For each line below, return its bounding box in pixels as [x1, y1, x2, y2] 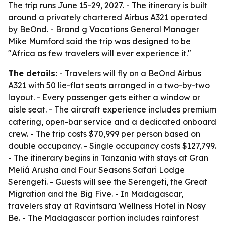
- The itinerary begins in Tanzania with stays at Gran [8, 153, 208, 163]
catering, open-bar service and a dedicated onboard [8, 117, 216, 127]
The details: [8, 68, 57, 78]
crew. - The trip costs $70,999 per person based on [8, 129, 200, 139]
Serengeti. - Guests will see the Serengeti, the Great [8, 177, 207, 187]
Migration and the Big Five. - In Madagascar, [8, 189, 183, 199]
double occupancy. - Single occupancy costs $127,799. [8, 141, 216, 151]
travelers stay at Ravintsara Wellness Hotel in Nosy [8, 201, 206, 211]
